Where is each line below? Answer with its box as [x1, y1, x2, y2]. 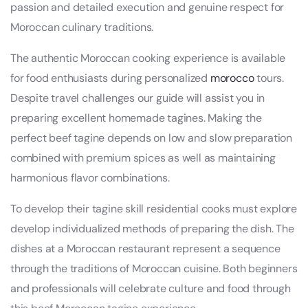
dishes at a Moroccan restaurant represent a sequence [10, 241, 280, 256]
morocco [210, 71, 254, 86]
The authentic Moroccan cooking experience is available [10, 51, 286, 66]
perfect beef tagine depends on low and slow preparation [10, 131, 292, 146]
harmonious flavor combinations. [10, 170, 170, 186]
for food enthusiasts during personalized [10, 71, 210, 86]
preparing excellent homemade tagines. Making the [10, 111, 262, 126]
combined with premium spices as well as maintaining [10, 151, 276, 166]
